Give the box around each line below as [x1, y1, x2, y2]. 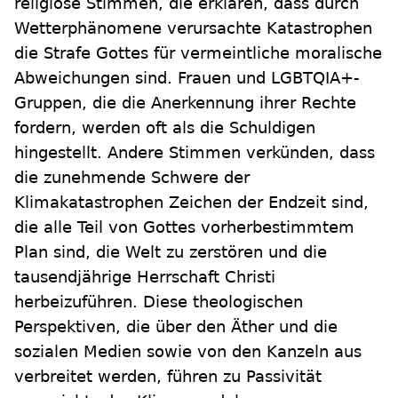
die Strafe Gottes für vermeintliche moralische [14, 44, 382, 63]
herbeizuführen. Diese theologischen [14, 292, 303, 312]
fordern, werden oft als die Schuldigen [14, 118, 315, 138]
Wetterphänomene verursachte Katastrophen [14, 19, 372, 38]
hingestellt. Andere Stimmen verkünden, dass [14, 143, 375, 163]
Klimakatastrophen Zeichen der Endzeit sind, [14, 193, 369, 212]
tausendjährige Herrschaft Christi [14, 267, 275, 287]
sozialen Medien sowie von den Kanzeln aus [14, 342, 362, 362]
